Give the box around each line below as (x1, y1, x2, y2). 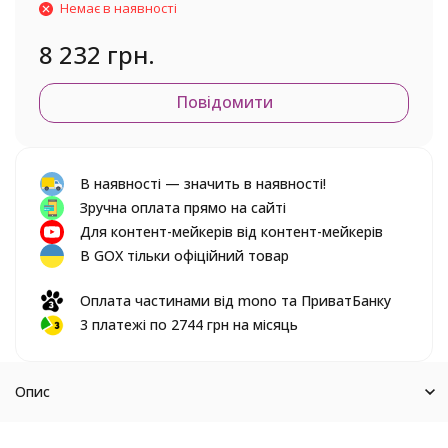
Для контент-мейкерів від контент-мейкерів (80, 222, 383, 241)
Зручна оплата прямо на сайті (80, 198, 286, 217)
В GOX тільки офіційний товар (80, 246, 289, 265)
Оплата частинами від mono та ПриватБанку (80, 291, 391, 310)
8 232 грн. (39, 38, 155, 71)
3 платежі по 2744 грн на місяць (80, 315, 298, 334)
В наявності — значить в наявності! (80, 174, 326, 193)
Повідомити (175, 91, 273, 113)
